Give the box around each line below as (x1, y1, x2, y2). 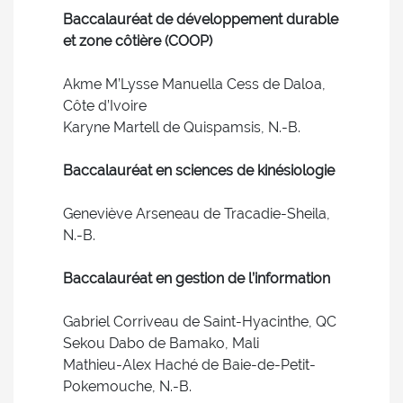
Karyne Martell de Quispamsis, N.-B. (63, 119, 300, 136)
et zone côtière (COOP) (63, 32, 212, 49)
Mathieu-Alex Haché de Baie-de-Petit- (63, 356, 316, 373)
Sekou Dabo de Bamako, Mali (63, 335, 259, 352)
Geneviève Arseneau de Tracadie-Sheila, (63, 205, 330, 222)
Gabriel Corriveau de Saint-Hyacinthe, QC (63, 313, 336, 330)
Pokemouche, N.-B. (63, 378, 192, 395)
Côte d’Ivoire (63, 97, 147, 114)
